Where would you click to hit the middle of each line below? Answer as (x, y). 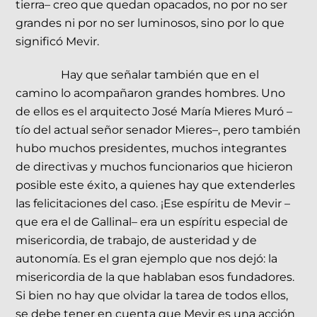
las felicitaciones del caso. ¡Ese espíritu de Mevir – (153, 204)
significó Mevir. (59, 42)
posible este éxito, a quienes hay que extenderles (156, 185)
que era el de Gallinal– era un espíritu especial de (152, 222)
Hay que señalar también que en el (160, 75)
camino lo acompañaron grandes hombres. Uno (151, 93)
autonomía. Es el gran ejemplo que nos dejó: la (147, 259)
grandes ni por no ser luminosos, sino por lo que (150, 23)
